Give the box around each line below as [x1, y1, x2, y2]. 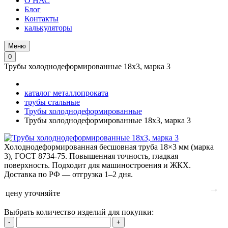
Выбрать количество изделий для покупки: [4, 208, 154, 216]
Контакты [24, 14, 59, 23]
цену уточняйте [6, 189, 60, 197]
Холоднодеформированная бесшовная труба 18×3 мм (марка [4, 142, 214, 151]
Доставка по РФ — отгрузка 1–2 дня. [4, 170, 133, 179]
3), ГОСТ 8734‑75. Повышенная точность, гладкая [4, 152, 178, 160]
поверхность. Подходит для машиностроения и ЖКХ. [4, 161, 191, 169]
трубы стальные [24, 98, 80, 106]
